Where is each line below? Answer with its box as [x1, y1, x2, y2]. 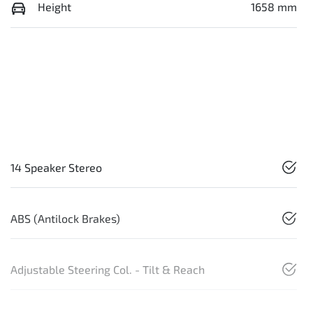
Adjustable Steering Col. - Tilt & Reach [10, 263, 205, 277]
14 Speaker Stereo [10, 161, 102, 175]
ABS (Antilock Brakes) [10, 212, 120, 226]
